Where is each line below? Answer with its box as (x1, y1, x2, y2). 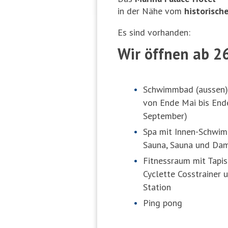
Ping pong (143, 196, 183, 209)
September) (143, 109, 188, 122)
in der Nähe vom (118, 5, 185, 17)
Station (143, 181, 172, 193)
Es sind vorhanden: (118, 26, 191, 38)
